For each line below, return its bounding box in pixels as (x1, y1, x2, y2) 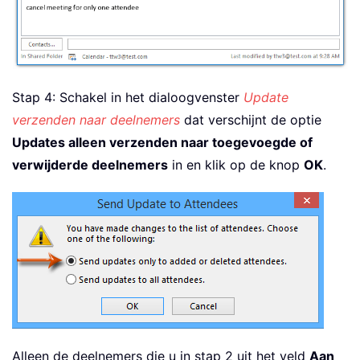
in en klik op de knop (168, 156, 304, 173)
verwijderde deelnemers (12, 156, 168, 173)
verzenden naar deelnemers (12, 111, 180, 128)
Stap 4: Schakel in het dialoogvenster (12, 88, 243, 105)
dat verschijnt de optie (180, 111, 321, 128)
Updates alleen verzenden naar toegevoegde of (12, 133, 313, 150)
